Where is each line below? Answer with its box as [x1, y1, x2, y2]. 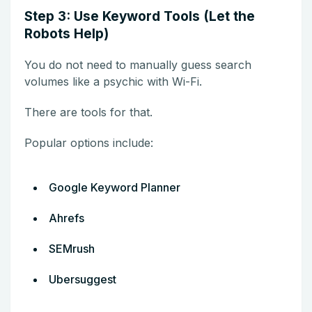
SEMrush [49, 241, 95, 256]
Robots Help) [24, 25, 109, 42]
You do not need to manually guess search [24, 57, 251, 72]
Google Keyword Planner [49, 180, 180, 194]
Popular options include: [24, 135, 153, 150]
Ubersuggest [49, 272, 116, 286]
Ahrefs [49, 210, 84, 225]
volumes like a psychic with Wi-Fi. [24, 74, 202, 88]
